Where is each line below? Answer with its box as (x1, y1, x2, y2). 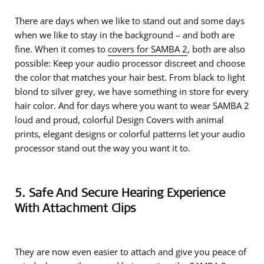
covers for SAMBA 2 (108, 43, 187, 55)
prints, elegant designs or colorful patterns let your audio (15, 128, 245, 140)
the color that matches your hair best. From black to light (15, 71, 245, 83)
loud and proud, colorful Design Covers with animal (15, 114, 224, 126)
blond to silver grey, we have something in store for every (15, 85, 249, 97)
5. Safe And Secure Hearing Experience (15, 184, 225, 200)
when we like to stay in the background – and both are (15, 29, 235, 41)
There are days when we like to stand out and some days (15, 15, 245, 27)
